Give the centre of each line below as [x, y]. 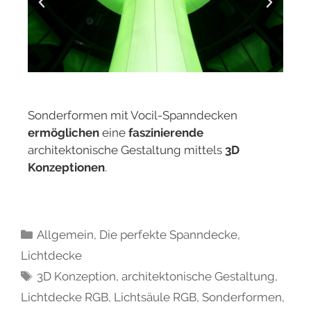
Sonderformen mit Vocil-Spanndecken [133, 115]
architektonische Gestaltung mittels [126, 150]
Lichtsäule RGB [155, 297]
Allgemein [66, 235]
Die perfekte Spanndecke [169, 235]
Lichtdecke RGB [65, 297]
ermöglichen [64, 132]
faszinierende [166, 132]
